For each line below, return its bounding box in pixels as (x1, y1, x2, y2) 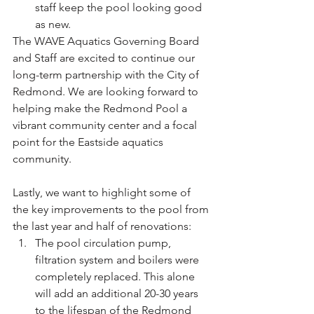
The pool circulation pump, (35, 235, 174, 250)
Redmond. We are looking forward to (13, 84, 201, 98)
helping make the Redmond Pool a (13, 101, 190, 115)
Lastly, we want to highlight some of (13, 185, 193, 199)
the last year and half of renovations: (13, 219, 191, 233)
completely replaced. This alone (35, 269, 198, 283)
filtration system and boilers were (35, 252, 202, 266)
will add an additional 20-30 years (35, 286, 201, 300)
